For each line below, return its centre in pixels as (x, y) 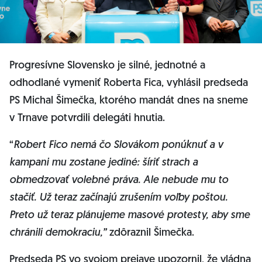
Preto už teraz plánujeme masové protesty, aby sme (130, 216)
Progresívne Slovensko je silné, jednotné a (107, 66)
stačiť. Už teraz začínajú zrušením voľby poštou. (118, 198)
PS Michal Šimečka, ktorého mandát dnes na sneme (129, 101)
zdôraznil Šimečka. (152, 233)
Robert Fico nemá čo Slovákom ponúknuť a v (118, 145)
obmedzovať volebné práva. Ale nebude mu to (119, 180)
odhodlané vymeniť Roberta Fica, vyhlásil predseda (129, 83)
